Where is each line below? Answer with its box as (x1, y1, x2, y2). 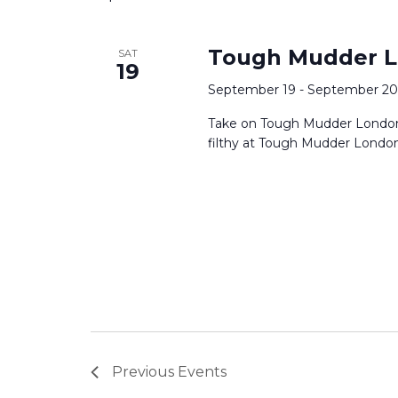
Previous (112, 363, 178, 381)
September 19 (207, 82, 296, 99)
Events (178, 363, 227, 381)
